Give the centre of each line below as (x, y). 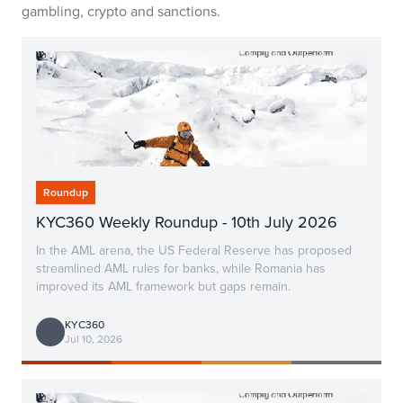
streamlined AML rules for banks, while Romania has (181, 269)
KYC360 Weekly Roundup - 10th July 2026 (187, 222)
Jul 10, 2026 (94, 339)
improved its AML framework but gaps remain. (163, 287)
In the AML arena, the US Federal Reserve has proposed (194, 251)
